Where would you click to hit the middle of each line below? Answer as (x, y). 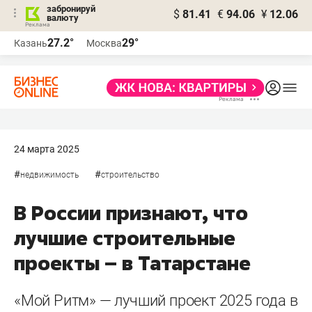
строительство (130, 175)
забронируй (71, 9)
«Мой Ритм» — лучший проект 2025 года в (156, 301)
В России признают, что (131, 213)
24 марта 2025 (47, 149)
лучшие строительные (125, 238)
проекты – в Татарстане (132, 263)
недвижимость (49, 175)
